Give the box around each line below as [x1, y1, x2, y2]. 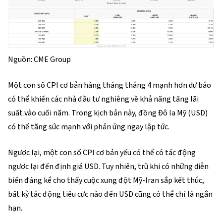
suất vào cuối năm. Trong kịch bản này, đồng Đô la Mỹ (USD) [8, 108, 208, 118]
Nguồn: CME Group [8, 54, 71, 65]
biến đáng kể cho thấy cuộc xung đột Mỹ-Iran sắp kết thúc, [8, 175, 204, 186]
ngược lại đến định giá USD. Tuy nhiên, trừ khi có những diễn [8, 161, 209, 172]
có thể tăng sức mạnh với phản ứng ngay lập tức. [8, 121, 171, 132]
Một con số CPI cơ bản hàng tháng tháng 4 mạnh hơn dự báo [8, 80, 211, 91]
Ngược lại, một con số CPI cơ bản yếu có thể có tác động [8, 147, 196, 158]
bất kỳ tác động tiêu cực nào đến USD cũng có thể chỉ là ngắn [8, 189, 213, 200]
